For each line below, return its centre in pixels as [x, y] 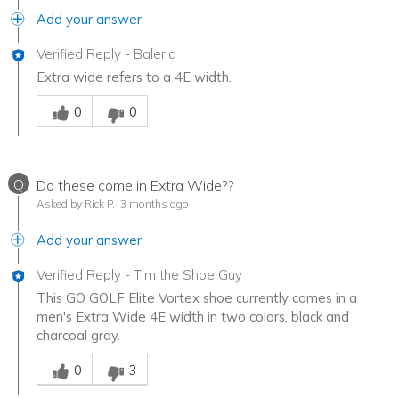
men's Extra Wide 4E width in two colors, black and [193, 317]
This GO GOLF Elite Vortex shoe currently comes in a [197, 298]
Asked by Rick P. [76, 204]
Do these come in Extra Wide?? [135, 186]
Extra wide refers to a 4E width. [134, 77]
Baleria [155, 54]
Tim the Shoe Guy [188, 275]
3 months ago [153, 204]
